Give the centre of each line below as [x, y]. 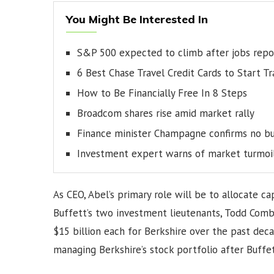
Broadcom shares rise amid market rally [166, 113]
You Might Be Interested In [137, 20]
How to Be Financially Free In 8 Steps [162, 93]
